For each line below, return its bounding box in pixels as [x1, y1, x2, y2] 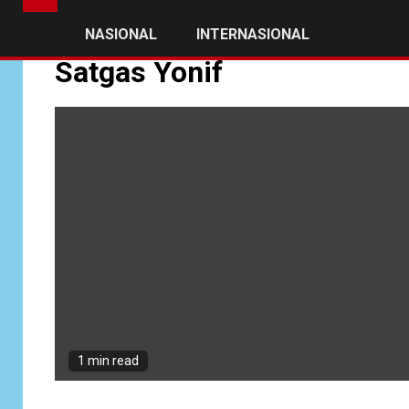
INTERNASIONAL [196, 26, 309, 44]
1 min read [78, 353, 139, 369]
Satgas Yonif [55, 55, 223, 90]
